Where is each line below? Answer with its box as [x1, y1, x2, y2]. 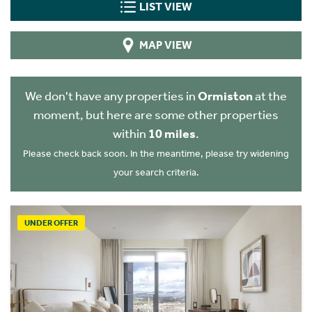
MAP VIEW [139, 38, 192, 52]
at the [253, 88, 287, 104]
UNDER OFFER [24, 217, 78, 228]
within [113, 126, 148, 141]
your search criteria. [113, 166, 199, 178]
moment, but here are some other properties [33, 107, 279, 123]
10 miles [148, 126, 196, 141]
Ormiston [198, 88, 253, 104]
